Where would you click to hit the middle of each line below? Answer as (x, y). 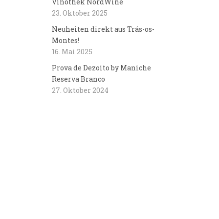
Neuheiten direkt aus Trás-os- (103, 29)
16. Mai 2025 (72, 52)
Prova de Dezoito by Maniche (101, 68)
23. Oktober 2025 (80, 13)
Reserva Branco (78, 79)
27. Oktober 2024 (80, 90)
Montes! (66, 40)
